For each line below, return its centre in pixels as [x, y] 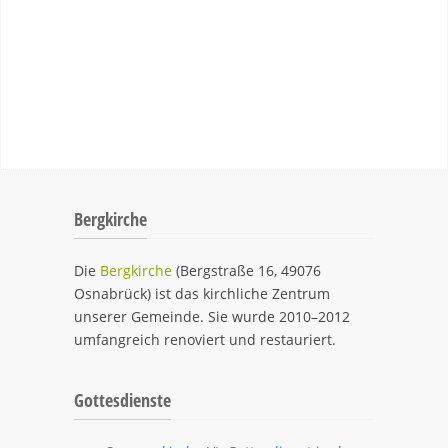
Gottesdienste [122, 400]
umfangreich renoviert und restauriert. [205, 339]
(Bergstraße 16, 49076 [246, 270]
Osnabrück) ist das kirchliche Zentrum [202, 293]
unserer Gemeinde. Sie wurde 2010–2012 [212, 316]
